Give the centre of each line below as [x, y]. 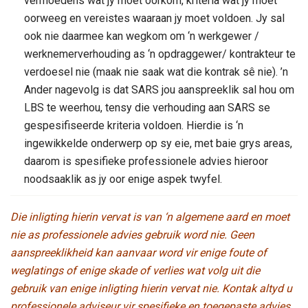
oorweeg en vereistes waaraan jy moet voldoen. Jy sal [154, 18]
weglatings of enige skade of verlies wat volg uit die [135, 270]
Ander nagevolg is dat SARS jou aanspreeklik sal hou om [159, 89]
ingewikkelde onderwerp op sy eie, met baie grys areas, [158, 143]
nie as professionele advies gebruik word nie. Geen [132, 234]
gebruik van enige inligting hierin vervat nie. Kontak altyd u [151, 288]
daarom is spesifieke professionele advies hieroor [146, 161]
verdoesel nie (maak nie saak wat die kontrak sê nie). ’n [156, 71]
